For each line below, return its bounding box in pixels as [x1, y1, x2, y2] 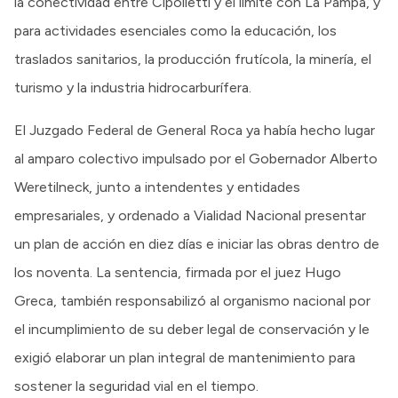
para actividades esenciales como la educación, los [14, 21, 337, 39]
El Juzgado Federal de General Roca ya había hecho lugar [14, 121, 375, 139]
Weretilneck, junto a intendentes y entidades [14, 178, 300, 195]
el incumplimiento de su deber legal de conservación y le [14, 320, 370, 338]
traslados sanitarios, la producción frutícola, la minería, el [14, 50, 371, 68]
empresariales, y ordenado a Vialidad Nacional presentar [14, 206, 366, 224]
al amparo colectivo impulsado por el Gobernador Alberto [14, 149, 378, 167]
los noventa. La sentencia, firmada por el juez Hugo [14, 263, 341, 281]
